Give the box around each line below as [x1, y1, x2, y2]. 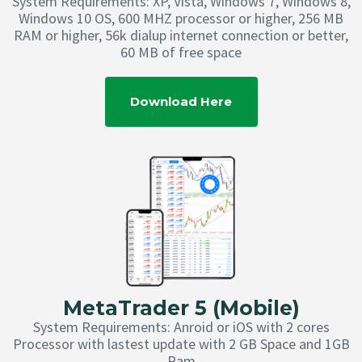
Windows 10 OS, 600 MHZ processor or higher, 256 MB [19, 9, 343, 28]
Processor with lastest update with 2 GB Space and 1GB [12, 335, 350, 354]
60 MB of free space [120, 43, 242, 62]
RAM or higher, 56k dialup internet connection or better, [14, 26, 348, 45]
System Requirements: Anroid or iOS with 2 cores [32, 318, 330, 337]
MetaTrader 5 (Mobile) [62, 295, 300, 320]
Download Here [130, 94, 232, 110]
